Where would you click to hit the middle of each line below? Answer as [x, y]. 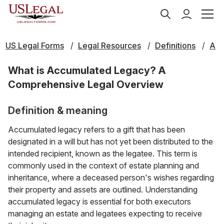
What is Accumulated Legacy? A [87, 70]
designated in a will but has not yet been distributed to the [110, 141]
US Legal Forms [35, 45]
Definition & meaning [58, 110]
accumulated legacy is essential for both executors [99, 201]
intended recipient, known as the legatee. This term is [103, 153]
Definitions [175, 45]
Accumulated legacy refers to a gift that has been [96, 129]
